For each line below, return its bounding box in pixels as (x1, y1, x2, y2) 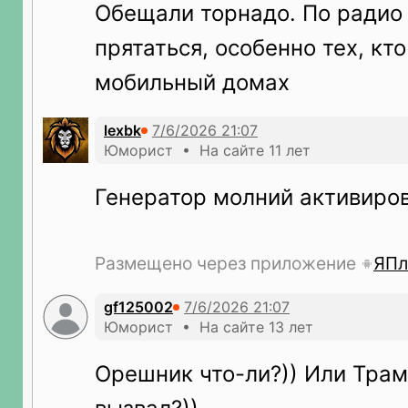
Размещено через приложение (95, 252, 361, 274)
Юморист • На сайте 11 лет (104, 141, 311, 159)
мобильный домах (95, 69, 290, 96)
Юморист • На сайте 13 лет (104, 318, 313, 336)
